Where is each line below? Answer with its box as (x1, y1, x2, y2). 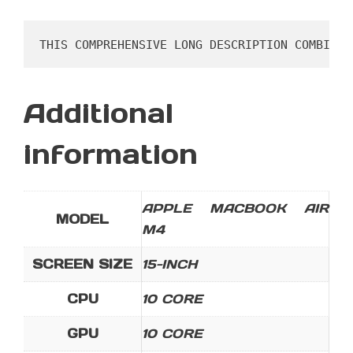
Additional (24, 95, 173, 132)
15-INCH (142, 256, 198, 273)
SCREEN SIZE (32, 256, 132, 273)
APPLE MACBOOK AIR (142, 200, 329, 217)
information (24, 136, 198, 173)
